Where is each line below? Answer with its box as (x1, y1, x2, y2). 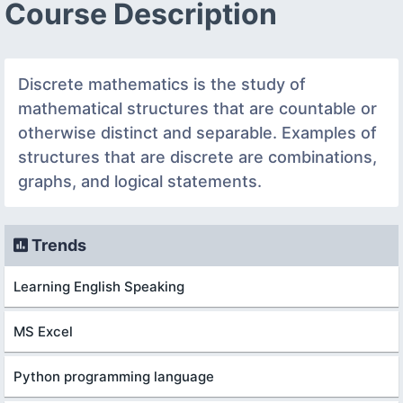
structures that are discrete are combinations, (18, 147, 377, 166)
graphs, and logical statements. (18, 171, 262, 191)
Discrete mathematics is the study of (18, 74, 306, 94)
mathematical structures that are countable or (18, 98, 377, 118)
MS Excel (13, 322, 73, 340)
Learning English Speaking (13, 277, 184, 295)
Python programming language (13, 367, 214, 385)
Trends (28, 235, 86, 255)
